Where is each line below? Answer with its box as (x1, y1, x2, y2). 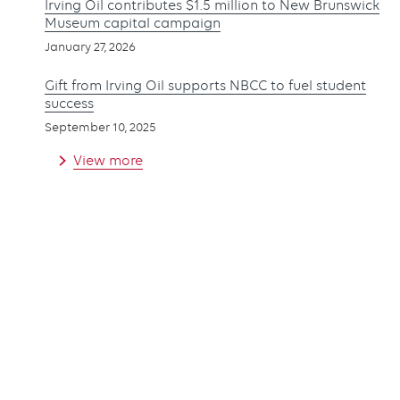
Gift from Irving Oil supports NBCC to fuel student (45, 77, 366, 94)
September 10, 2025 (45, 120, 156, 135)
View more (73, 153, 143, 170)
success (45, 95, 94, 112)
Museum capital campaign (45, 14, 221, 31)
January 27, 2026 (45, 39, 136, 54)
